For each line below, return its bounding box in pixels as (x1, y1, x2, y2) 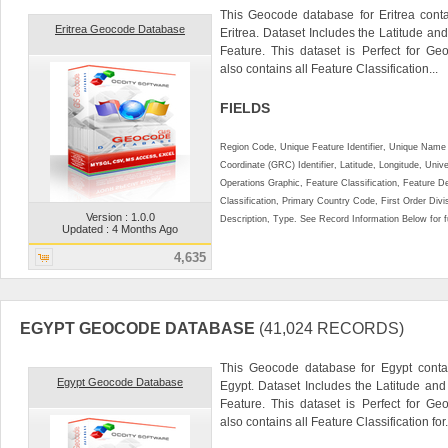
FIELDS (220, 99, 270, 116)
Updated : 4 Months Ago (62, 222, 178, 235)
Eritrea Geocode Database (55, 22, 185, 35)
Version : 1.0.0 (85, 210, 155, 223)
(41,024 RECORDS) (259, 319, 404, 337)
